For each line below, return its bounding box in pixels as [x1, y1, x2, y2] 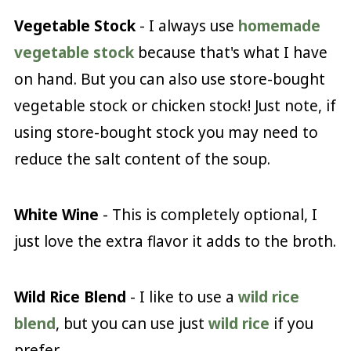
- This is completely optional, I [98, 204, 317, 226]
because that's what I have [133, 42, 327, 63]
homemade [237, 16, 320, 37]
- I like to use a [125, 287, 238, 308]
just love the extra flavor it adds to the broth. [13, 231, 336, 252]
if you [269, 313, 313, 335]
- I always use [135, 16, 238, 37]
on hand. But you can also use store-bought [13, 69, 325, 90]
